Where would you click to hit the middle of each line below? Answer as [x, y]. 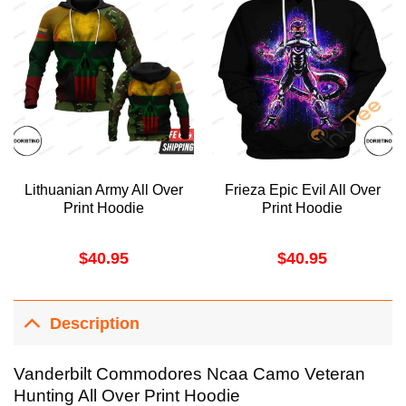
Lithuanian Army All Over [104, 190]
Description [95, 323]
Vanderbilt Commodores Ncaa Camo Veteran [189, 374]
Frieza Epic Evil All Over [302, 190]
